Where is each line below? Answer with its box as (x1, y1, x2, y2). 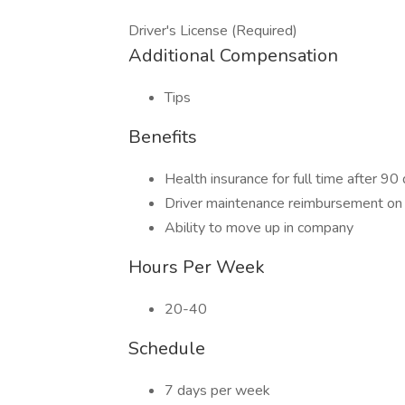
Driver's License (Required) (128, 21, 297, 41)
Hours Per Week (128, 255, 265, 279)
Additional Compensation (128, 43, 338, 68)
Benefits (128, 125, 197, 149)
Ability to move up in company (165, 218, 353, 238)
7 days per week (165, 381, 270, 400)
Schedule (128, 336, 205, 361)
